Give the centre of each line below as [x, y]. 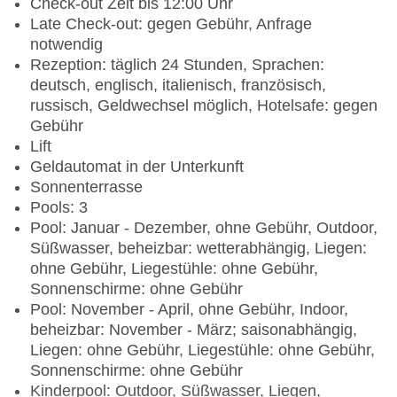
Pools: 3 [59, 208]
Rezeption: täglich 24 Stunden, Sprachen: [177, 65]
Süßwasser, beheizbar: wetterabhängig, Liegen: [198, 249]
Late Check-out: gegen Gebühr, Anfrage [171, 24]
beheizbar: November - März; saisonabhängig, [194, 330]
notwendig [66, 45]
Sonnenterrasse [86, 187]
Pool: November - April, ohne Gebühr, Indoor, [189, 310]
